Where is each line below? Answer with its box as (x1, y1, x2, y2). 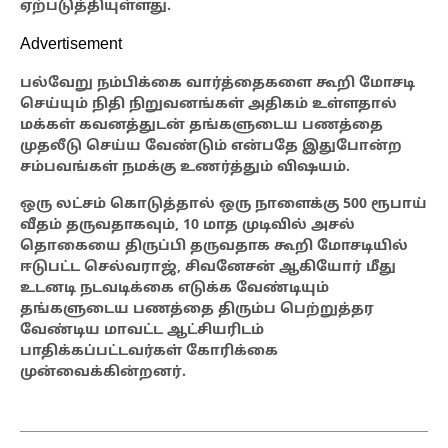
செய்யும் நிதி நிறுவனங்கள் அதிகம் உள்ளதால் (20, 96, 397, 114)
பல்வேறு (20, 75, 93, 93)
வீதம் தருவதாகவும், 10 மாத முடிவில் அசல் (20, 217, 355, 235)
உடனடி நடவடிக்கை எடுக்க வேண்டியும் (20, 280, 329, 298)
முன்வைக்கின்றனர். (20, 364, 186, 382)
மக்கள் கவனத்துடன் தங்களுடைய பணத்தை (20, 117, 383, 135)
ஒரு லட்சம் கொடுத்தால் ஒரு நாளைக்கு (20, 196, 339, 214)
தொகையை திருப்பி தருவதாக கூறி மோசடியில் (20, 238, 408, 256)
